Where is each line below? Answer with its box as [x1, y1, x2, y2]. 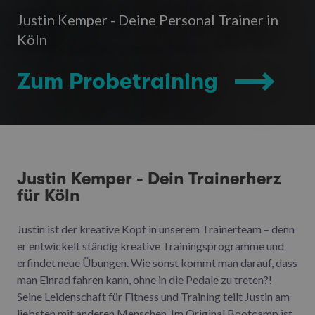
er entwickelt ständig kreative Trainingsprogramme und [17, 239, 284, 253]
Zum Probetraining [17, 68, 218, 95]
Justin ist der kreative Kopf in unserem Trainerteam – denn [17, 222, 295, 236]
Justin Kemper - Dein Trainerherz [17, 169, 281, 189]
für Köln [17, 186, 80, 206]
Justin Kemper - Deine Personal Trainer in [17, 11, 278, 29]
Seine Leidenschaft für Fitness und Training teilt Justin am [17, 290, 290, 304]
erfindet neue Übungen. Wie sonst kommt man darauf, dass [17, 256, 297, 270]
